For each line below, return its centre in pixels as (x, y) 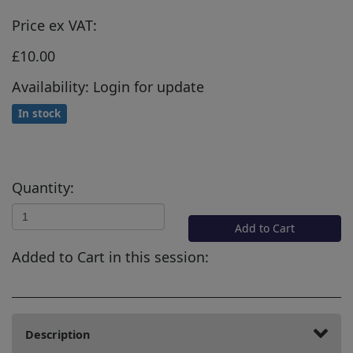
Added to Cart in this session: (110, 256)
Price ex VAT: (54, 25)
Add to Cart (265, 228)
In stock (40, 113)
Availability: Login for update (108, 86)
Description (58, 334)
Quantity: (43, 187)
